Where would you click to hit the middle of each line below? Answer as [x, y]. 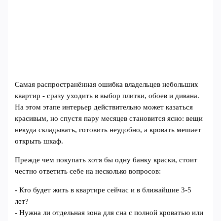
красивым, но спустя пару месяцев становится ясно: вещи [109, 119]
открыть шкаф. [39, 141]
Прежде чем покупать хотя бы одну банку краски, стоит [106, 160]
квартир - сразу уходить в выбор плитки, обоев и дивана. [107, 96]
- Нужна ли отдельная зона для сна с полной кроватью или [109, 212]
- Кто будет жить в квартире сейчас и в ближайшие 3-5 [103, 190]
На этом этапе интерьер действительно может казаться [104, 107]
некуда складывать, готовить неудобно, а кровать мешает [108, 130]
